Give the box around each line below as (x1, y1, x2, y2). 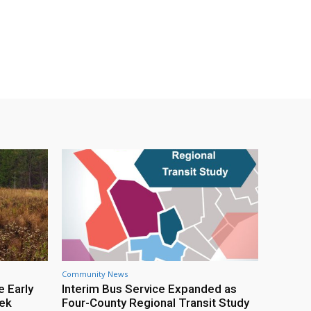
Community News (62, 268, 128, 279)
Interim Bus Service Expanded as (62, 281, 237, 296)
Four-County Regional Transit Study (62, 295, 249, 310)
